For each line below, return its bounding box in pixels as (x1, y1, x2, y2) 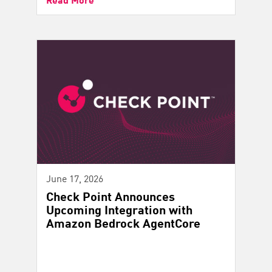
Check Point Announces (46, 186, 175, 205)
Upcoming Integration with (46, 200, 192, 218)
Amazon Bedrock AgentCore (46, 213, 200, 231)
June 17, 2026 (46, 170, 103, 185)
